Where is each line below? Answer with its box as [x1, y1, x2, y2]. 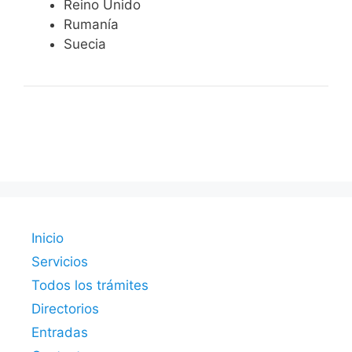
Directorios [31, 300, 99, 317]
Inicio [31, 229, 64, 246]
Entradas [31, 324, 88, 340]
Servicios [31, 253, 88, 269]
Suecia [64, 36, 106, 53]
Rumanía [64, 16, 119, 33]
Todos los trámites [31, 277, 148, 293]
